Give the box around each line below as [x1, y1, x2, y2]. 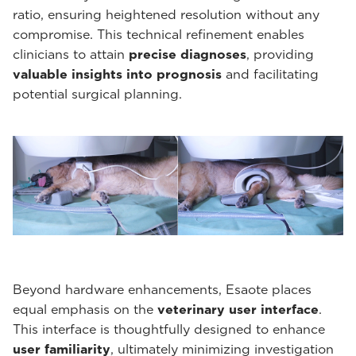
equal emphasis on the [13, 302, 157, 318]
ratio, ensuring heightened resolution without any [13, 7, 319, 22]
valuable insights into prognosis [13, 67, 222, 82]
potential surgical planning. [13, 87, 182, 102]
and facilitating [222, 67, 319, 82]
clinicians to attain [13, 47, 129, 62]
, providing [246, 47, 314, 62]
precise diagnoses [129, 47, 246, 62]
